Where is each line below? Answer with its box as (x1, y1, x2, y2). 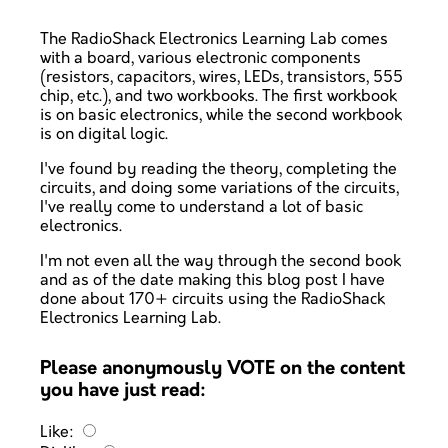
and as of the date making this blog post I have (40, 270, 385, 290)
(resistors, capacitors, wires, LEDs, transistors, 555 (40, 67, 403, 87)
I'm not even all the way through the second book (40, 251, 401, 271)
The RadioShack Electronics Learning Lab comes (40, 29, 388, 49)
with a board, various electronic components (40, 48, 361, 68)
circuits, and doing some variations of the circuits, (40, 178, 399, 198)
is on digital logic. (40, 124, 168, 144)
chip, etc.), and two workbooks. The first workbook (40, 86, 397, 106)
